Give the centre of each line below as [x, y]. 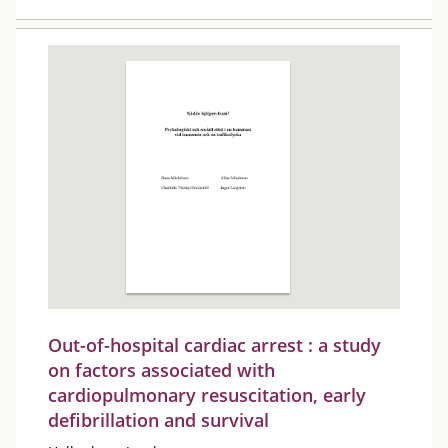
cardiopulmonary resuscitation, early [207, 394]
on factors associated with [161, 369]
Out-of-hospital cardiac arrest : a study [214, 344]
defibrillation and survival [158, 419]
